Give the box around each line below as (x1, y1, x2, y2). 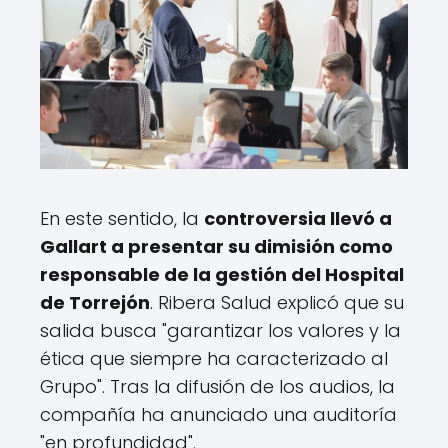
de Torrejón (40, 289, 150, 315)
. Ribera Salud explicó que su (150, 289, 404, 315)
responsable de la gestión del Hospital (40, 261, 404, 287)
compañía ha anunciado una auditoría (40, 401, 397, 427)
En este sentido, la (40, 205, 204, 231)
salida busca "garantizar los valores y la (40, 317, 401, 343)
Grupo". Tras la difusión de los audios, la (40, 373, 395, 399)
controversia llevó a (204, 205, 392, 231)
